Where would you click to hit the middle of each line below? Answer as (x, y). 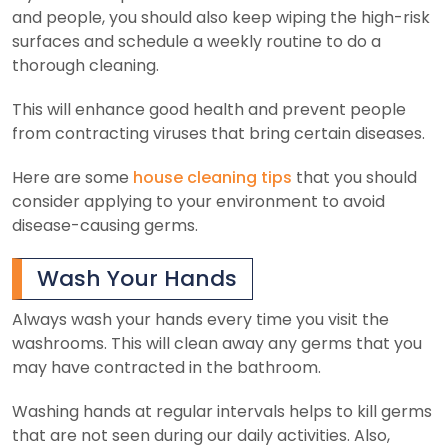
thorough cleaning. (85, 65)
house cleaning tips (212, 177)
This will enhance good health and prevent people (209, 109)
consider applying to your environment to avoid (198, 201)
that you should (354, 177)
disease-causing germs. (105, 225)
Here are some (72, 177)
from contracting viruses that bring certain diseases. (218, 133)
